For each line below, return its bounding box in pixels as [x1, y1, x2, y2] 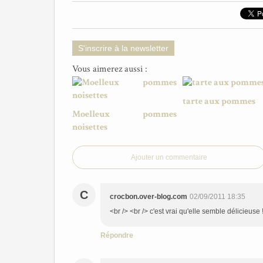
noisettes [72, 121, 107, 133]
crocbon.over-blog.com [110, 193, 187, 201]
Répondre [100, 231, 133, 240]
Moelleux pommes [72, 108, 177, 120]
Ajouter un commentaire [131, 153, 207, 161]
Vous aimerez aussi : [72, 63, 147, 75]
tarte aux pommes [182, 95, 255, 107]
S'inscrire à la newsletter [78, 43, 168, 53]
